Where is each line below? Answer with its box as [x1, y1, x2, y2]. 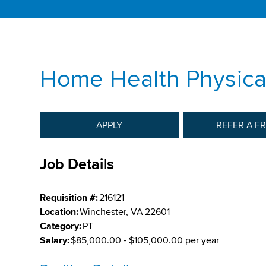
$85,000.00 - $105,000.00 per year [71, 235, 220, 246]
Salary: [40, 235, 70, 246]
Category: [40, 220, 82, 232]
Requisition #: [40, 192, 99, 204]
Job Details [40, 156, 115, 173]
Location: [40, 206, 79, 218]
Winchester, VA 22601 [80, 206, 170, 218]
